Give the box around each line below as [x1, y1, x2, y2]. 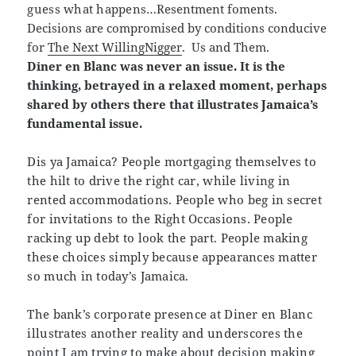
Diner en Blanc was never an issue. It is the [27, 58, 286, 75]
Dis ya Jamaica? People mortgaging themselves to [27, 153, 316, 170]
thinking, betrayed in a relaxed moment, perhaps [27, 77, 327, 94]
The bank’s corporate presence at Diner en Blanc [27, 306, 312, 323]
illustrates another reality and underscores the [27, 325, 303, 342]
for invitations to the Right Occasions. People [27, 211, 293, 227]
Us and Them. [188, 39, 273, 56]
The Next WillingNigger [48, 39, 183, 56]
